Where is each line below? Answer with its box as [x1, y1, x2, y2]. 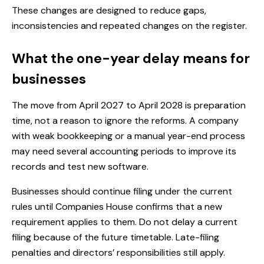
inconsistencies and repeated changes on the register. [12, 19, 247, 32]
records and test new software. [12, 160, 148, 173]
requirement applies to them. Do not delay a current [12, 216, 237, 229]
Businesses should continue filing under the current [12, 185, 232, 198]
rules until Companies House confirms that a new [12, 200, 222, 213]
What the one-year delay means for [12, 49, 250, 68]
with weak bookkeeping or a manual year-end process [12, 130, 245, 143]
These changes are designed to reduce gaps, [12, 4, 206, 17]
